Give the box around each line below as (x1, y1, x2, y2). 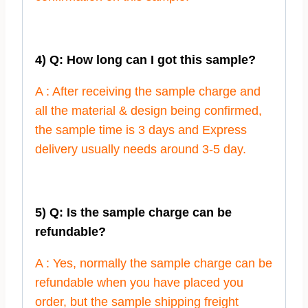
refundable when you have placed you (35, 275, 243, 289)
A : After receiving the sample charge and (35, 84, 261, 98)
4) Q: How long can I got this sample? (35, 52, 256, 67)
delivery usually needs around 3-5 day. (35, 142, 246, 156)
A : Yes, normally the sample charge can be (35, 256, 272, 270)
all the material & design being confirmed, (35, 103, 262, 118)
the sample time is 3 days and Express (35, 122, 247, 137)
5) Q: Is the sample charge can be (35, 205, 232, 219)
